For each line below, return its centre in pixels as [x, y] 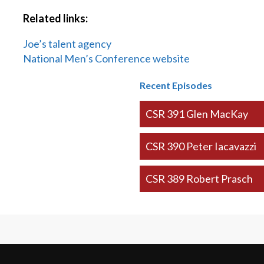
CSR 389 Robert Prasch [199, 179]
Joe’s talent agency [67, 44]
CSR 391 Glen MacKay [197, 114]
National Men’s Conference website [107, 58]
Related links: [56, 18]
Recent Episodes [176, 85]
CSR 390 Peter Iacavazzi [201, 146]
